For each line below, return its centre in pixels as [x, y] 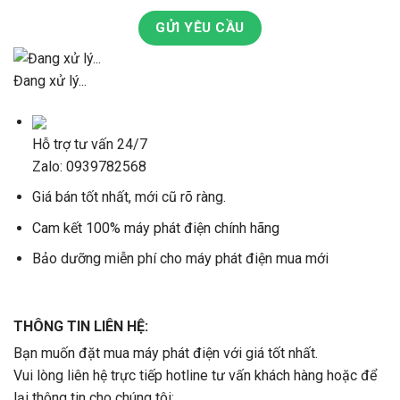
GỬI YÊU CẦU [200, 28]
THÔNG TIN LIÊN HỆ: [81, 327]
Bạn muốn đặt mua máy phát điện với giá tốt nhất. [166, 354]
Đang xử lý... [50, 80]
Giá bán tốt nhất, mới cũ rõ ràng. [129, 197]
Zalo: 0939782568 [89, 166]
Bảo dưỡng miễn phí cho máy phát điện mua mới [180, 259]
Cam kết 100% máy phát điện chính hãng [155, 228]
